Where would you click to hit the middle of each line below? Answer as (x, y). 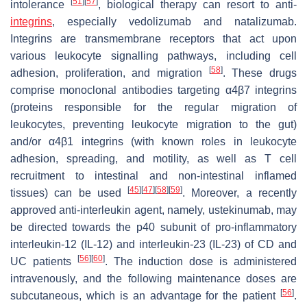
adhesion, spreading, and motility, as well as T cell (153, 158)
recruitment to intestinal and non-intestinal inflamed (153, 175)
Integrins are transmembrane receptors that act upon (153, 38)
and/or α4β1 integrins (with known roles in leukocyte (153, 141)
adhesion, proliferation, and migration (110, 73)
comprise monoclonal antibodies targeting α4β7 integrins (153, 90)
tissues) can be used (69, 193)
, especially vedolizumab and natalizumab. (174, 21)
